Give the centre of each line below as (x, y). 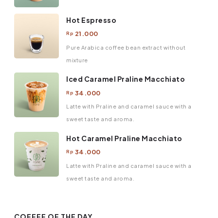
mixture (77, 60)
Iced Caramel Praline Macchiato (126, 79)
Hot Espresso (91, 20)
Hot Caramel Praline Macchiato (124, 138)
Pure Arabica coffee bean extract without (126, 47)
